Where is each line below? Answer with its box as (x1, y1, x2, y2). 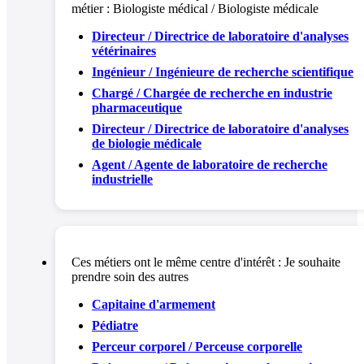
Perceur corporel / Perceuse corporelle (92, 339, 302, 353)
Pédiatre (92, 318, 138, 332)
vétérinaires (92, 43, 156, 58)
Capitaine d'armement (92, 297, 215, 311)
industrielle (92, 171, 153, 186)
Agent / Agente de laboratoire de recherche (92, 157, 327, 171)
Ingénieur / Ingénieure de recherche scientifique (92, 64, 353, 79)
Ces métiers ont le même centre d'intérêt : (71, 254, 284, 269)
